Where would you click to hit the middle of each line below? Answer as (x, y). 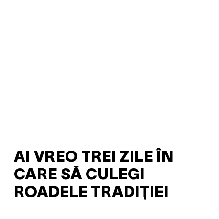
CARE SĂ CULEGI (79, 175)
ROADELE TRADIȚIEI (91, 193)
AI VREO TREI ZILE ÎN (94, 158)
